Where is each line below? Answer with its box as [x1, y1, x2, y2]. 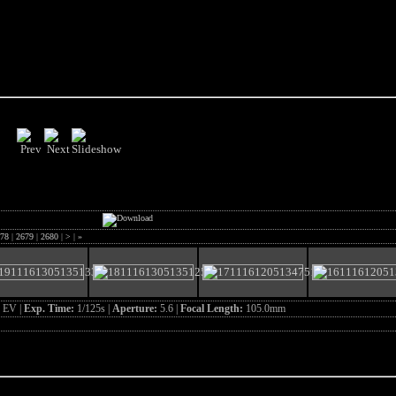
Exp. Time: [23, 302, 77, 315]
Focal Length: [179, 302, 246, 315]
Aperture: [111, 302, 160, 315]
